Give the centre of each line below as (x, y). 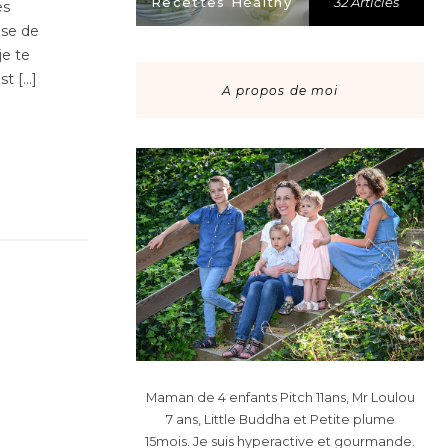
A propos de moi (280, 90)
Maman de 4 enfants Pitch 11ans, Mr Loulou (280, 397)
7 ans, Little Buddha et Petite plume (280, 419)
